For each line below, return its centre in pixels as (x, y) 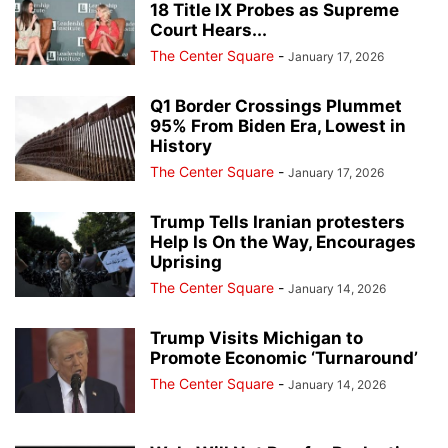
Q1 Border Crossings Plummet (276, 105)
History (181, 145)
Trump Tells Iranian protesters (277, 221)
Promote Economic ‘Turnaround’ (284, 357)
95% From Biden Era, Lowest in (278, 125)
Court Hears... (208, 29)
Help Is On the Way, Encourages (283, 241)
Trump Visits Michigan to (256, 337)
